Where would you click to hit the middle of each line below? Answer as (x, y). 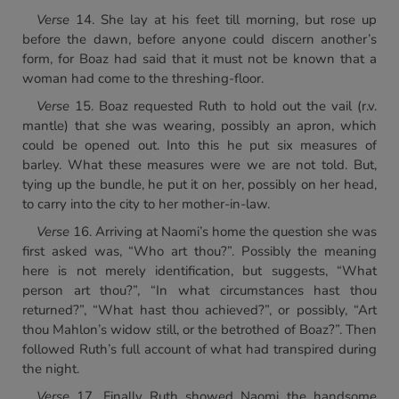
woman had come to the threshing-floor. (143, 78)
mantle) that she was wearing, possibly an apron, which (199, 126)
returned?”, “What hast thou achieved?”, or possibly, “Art (199, 310)
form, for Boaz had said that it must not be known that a (199, 59)
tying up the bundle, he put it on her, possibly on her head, (199, 184)
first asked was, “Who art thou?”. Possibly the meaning (199, 251)
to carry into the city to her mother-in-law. (146, 204)
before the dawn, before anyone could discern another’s (199, 39)
